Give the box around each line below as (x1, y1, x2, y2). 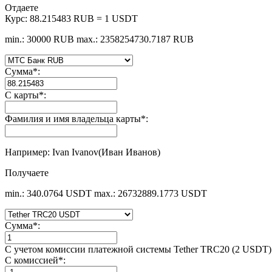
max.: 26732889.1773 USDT (94, 188, 207, 199)
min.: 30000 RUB (5, 33, 74, 44)
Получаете (5, 167, 49, 178)
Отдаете (5, 2, 38, 13)
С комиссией (5, 254, 58, 265)
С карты (5, 89, 39, 100)
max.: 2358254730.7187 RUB (76, 33, 194, 44)
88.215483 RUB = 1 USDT (30, 13, 138, 24)
